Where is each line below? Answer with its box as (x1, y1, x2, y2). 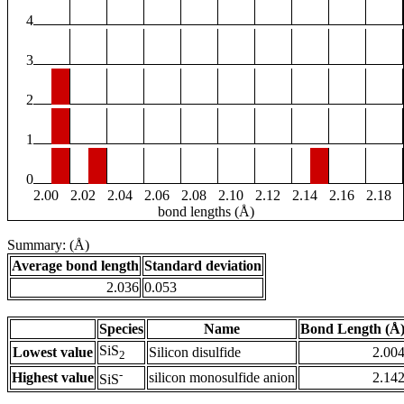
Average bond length (12, 258, 139, 274)
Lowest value (13, 344, 93, 361)
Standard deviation (144, 258, 262, 274)
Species (99, 321, 143, 337)
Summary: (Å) (7, 237, 89, 253)
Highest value (12, 370, 94, 386)
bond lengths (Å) (157, 204, 254, 220)
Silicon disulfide (149, 344, 241, 361)
